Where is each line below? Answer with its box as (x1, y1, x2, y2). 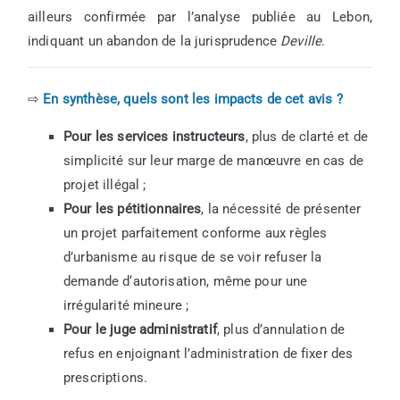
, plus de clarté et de (245, 129, 368, 146)
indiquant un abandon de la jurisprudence (28, 32, 281, 49)
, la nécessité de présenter (201, 201, 362, 218)
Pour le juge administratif (63, 321, 217, 338)
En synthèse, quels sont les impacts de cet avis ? (43, 91, 343, 108)
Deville (280, 32, 322, 49)
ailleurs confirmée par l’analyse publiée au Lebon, (28, 8, 372, 25)
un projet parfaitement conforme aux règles (63, 225, 328, 242)
